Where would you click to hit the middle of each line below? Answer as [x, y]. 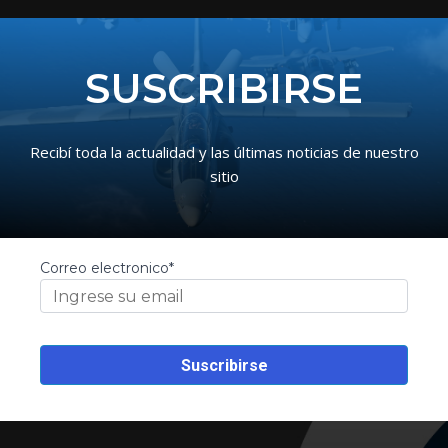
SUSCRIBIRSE [224, 89]
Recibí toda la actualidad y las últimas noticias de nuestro [224, 152]
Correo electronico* [107, 268]
